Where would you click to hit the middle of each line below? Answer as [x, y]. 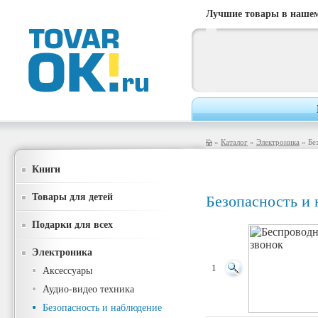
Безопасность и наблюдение [102, 308]
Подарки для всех [72, 224]
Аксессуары [67, 271]
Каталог [234, 142]
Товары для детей [72, 197]
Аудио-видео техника [88, 289]
